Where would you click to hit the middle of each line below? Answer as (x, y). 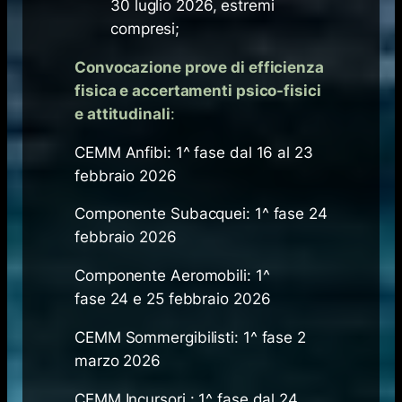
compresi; (145, 29)
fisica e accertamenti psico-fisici (198, 90)
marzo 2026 (120, 361)
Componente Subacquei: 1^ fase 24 (201, 214)
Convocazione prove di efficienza (199, 67)
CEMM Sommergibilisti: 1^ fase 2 (190, 338)
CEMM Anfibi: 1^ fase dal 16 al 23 (194, 152)
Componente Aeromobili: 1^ (172, 276)
